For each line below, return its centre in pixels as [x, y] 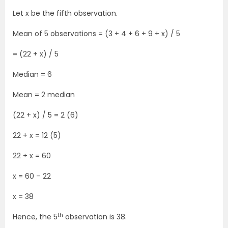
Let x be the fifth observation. [65, 13]
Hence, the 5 [35, 217]
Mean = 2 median [44, 95]
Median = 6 [32, 75]
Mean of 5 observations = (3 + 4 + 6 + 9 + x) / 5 [96, 34]
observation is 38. [95, 217]
